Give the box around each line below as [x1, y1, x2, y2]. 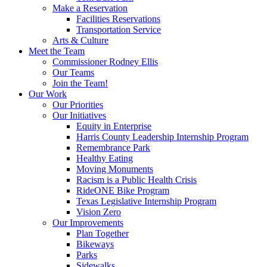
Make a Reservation [52, 3, 128, 14]
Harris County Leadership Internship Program [76, 132, 249, 142]
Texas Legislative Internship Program [76, 196, 216, 207]
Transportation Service [76, 24, 161, 35]
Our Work [29, 89, 67, 100]
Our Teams [52, 67, 94, 78]
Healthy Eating [76, 153, 133, 164]
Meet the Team [29, 46, 85, 57]
